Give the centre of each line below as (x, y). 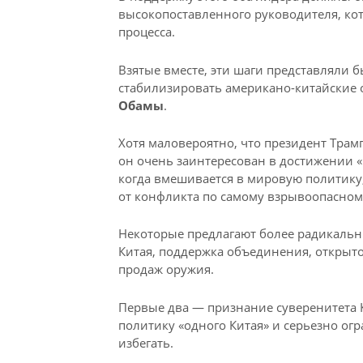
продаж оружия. (166, 269)
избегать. (145, 342)
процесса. (146, 32)
